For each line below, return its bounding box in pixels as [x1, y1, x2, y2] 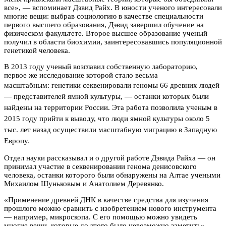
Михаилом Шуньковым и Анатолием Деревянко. [4, 179, 164, 188]
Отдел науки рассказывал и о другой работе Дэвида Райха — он [4, 153, 215, 162]
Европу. [4, 136, 29, 145]
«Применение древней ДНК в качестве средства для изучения [4, 195, 208, 204]
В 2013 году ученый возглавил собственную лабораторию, [4, 62, 198, 71]
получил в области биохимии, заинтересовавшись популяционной [4, 37, 222, 46]
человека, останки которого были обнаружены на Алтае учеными [4, 171, 220, 179]
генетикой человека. [4, 46, 70, 54]
